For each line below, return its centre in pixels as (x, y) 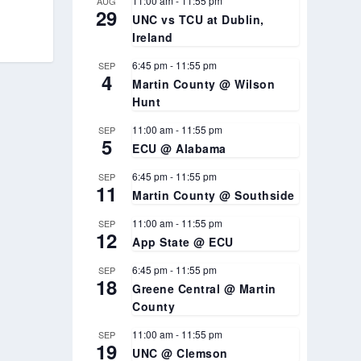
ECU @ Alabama (179, 148)
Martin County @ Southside (214, 195)
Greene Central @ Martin (204, 288)
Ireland (153, 37)
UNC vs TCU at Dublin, (198, 19)
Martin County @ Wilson (204, 83)
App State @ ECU (183, 241)
